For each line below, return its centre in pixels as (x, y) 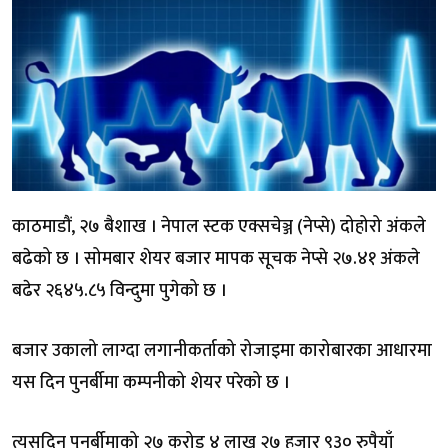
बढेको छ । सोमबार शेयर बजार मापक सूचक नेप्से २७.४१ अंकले (216, 258)
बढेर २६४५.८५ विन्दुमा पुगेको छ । (119, 290)
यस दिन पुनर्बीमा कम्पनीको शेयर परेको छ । (151, 382)
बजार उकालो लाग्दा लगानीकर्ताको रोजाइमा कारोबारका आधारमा (222, 350)
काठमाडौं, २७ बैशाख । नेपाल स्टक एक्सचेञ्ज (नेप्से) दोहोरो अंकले (219, 226)
